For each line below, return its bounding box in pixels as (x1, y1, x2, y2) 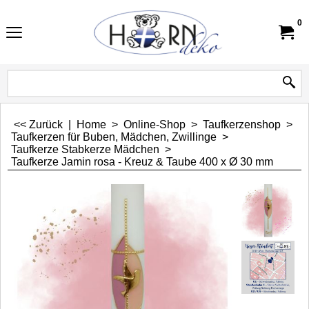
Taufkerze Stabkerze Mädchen (11, 143, 159, 155)
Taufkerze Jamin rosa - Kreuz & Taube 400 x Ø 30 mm (11, 156, 273, 168)
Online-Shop (123, 119, 186, 130)
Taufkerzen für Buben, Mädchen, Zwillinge (11, 131, 217, 143)
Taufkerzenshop (203, 119, 281, 130)
